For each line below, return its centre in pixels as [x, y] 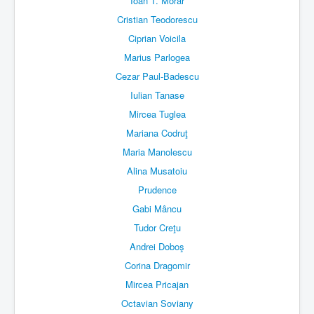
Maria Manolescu [157, 152]
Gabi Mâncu [157, 209]
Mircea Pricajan [157, 285]
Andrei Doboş [157, 247]
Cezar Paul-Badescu [157, 76]
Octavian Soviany [157, 303]
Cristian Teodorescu [157, 20]
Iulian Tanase [157, 95]
